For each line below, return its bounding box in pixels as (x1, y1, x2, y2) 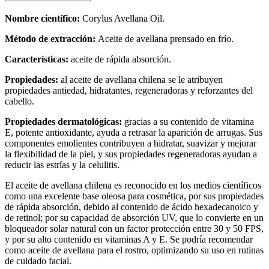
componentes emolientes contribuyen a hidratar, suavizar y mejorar (5, 138, 256, 149)
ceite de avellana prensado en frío (105, 34, 231, 44)
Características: (5, 54, 68, 65)
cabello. (5, 96, 34, 107)
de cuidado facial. (5, 256, 71, 267)
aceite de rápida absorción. (68, 54, 171, 65)
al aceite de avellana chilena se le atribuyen (58, 74, 223, 85)
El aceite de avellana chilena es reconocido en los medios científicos (5, 180, 261, 191)
